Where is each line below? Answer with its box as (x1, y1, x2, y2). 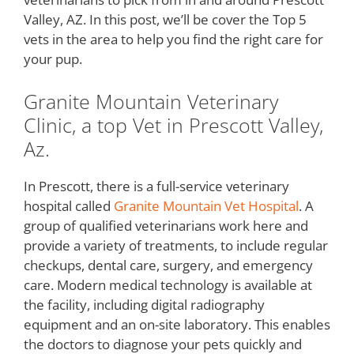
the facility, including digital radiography (24, 295, 265, 314)
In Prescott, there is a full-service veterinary (24, 176, 289, 195)
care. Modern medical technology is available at (24, 275, 312, 294)
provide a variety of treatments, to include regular (24, 235, 328, 254)
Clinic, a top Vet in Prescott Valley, (24, 111, 323, 138)
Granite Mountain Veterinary (24, 87, 278, 115)
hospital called (24, 196, 114, 215)
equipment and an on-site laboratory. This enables (24, 314, 330, 333)
